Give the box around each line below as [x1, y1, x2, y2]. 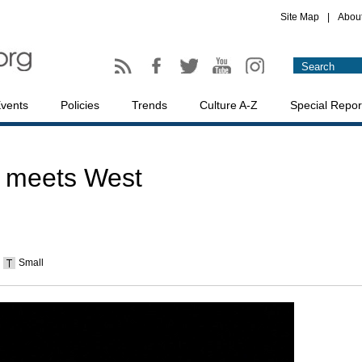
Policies [61, 99, 99, 112]
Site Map [280, 11, 319, 23]
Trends [132, 99, 167, 112]
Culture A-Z [200, 99, 258, 112]
